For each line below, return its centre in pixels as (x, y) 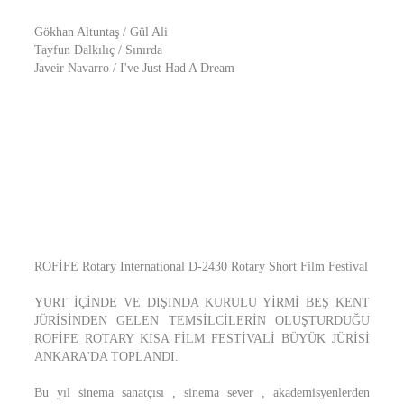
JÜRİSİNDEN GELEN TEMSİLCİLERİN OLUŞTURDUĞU (202, 321)
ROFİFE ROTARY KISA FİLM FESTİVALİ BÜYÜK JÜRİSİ (202, 339)
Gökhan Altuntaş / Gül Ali (101, 32)
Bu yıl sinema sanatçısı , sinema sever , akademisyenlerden (202, 393)
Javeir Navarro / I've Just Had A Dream (134, 68)
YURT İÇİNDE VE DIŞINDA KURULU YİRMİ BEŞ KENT (202, 303)
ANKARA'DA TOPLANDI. (106, 357)
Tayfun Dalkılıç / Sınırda (98, 50)
